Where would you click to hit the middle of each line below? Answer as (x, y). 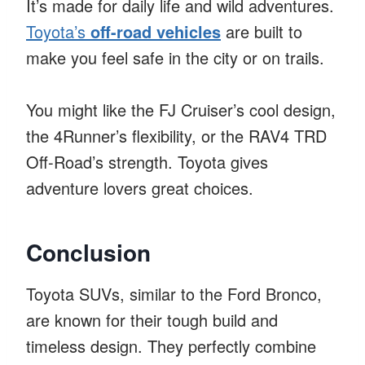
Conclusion (88, 252)
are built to (262, 31)
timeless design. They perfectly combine (171, 345)
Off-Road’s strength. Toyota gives (147, 161)
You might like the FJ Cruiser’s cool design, (181, 109)
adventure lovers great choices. (140, 187)
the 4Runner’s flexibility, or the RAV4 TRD (176, 135)
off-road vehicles (156, 31)
